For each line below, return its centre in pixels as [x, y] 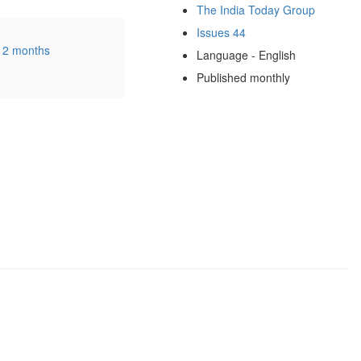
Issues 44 [221, 32]
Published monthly [243, 77]
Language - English [246, 54]
